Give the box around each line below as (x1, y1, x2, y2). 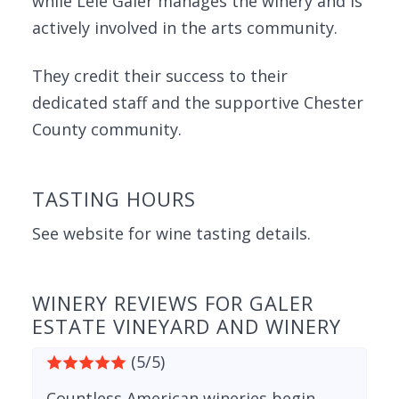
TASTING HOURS (32, 185, 196, 212)
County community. (32, 118, 182, 140)
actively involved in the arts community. (32, 17, 338, 38)
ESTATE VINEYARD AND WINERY (32, 313, 341, 339)
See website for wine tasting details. (32, 223, 311, 244)
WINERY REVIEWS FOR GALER (32, 289, 313, 316)
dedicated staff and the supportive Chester (32, 92, 363, 113)
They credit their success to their (32, 65, 288, 86)
